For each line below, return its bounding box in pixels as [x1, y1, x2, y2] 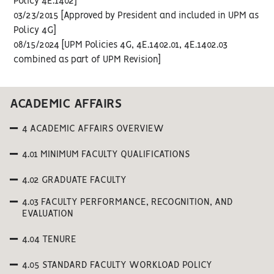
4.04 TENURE [22, 235, 76, 244]
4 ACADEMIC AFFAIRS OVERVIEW [22, 125, 164, 133]
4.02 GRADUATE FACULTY [22, 176, 127, 185]
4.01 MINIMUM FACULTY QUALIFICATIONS [22, 150, 190, 159]
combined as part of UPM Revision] [13, 56, 161, 64]
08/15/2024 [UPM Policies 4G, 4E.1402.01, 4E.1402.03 [13, 41, 228, 50]
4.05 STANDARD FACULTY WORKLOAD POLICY [22, 261, 212, 270]
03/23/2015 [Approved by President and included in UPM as [13, 12, 259, 20]
